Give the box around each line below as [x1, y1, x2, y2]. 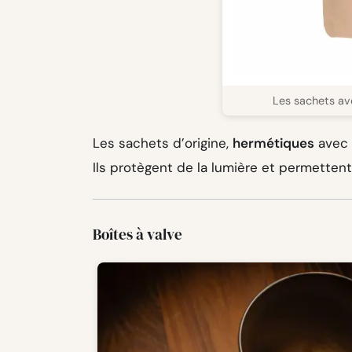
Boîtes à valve [93, 224, 182, 245]
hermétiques [233, 134, 314, 152]
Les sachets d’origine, [93, 134, 233, 152]
